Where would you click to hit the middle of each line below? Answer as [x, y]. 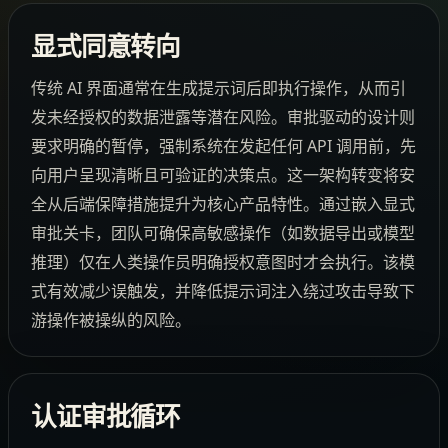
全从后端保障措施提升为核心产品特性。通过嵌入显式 [222, 203]
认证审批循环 [105, 417]
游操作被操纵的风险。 [110, 319]
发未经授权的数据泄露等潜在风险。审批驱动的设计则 [222, 116]
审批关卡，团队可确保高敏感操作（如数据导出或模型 [222, 232]
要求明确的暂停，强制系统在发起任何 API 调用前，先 [223, 145]
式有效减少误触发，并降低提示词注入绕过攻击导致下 [222, 290]
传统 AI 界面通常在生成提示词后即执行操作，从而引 [218, 87]
